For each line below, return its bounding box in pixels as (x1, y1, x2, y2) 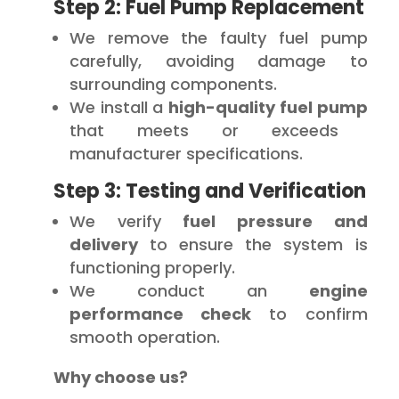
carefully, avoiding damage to (69, 50, 368, 72)
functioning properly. (69, 256, 235, 279)
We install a (69, 96, 169, 118)
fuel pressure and (183, 210, 368, 232)
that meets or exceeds (69, 119, 339, 142)
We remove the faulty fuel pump (69, 27, 368, 49)
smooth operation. (69, 326, 220, 348)
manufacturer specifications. (69, 142, 303, 165)
